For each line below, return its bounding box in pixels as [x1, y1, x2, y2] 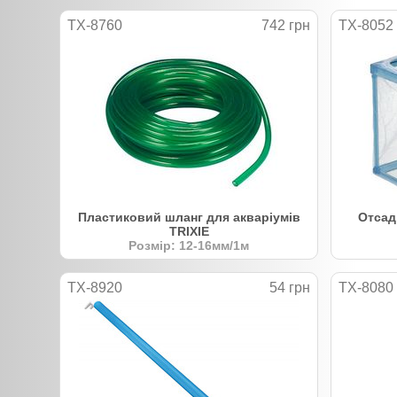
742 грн [261, 17, 310, 33]
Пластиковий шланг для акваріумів [77, 209, 300, 224]
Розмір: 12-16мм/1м [128, 237, 249, 253]
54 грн [269, 279, 310, 295]
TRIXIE [168, 223, 209, 238]
